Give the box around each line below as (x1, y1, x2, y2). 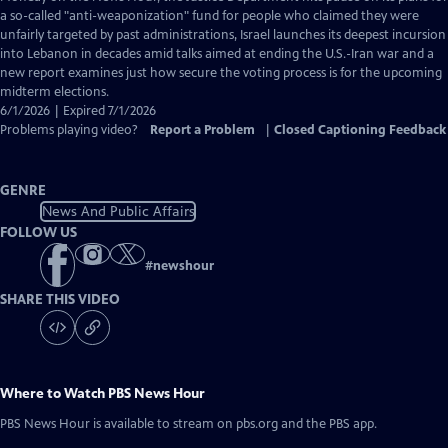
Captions (110, 26, 161, 42)
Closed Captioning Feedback (274, 122, 446, 138)
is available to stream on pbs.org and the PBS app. (90, 416, 377, 433)
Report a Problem (150, 122, 255, 138)
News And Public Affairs (41, 202, 195, 220)
